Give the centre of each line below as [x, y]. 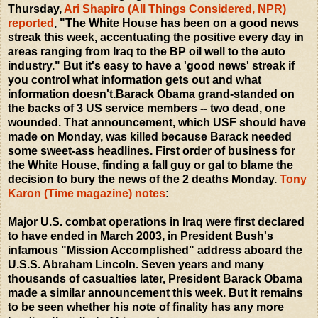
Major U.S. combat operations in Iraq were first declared [156, 221]
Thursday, [36, 9]
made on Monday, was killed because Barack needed [150, 136]
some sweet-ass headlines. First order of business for [152, 150]
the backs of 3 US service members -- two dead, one [147, 108]
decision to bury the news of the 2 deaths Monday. [144, 179]
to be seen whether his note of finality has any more [146, 307]
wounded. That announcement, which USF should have [157, 122]
